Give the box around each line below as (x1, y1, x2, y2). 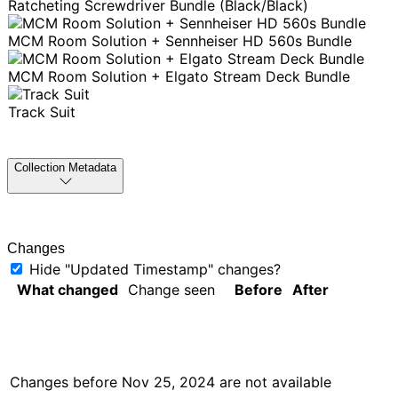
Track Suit (8, 103, 76, 121)
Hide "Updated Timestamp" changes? (29, 260, 281, 279)
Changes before (10, 373, 122, 392)
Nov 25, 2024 (122, 373, 215, 392)
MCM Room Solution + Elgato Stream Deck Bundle (8, 68, 350, 85)
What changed (16, 281, 118, 299)
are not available (215, 373, 331, 392)
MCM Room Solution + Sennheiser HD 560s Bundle (8, 32, 352, 50)
